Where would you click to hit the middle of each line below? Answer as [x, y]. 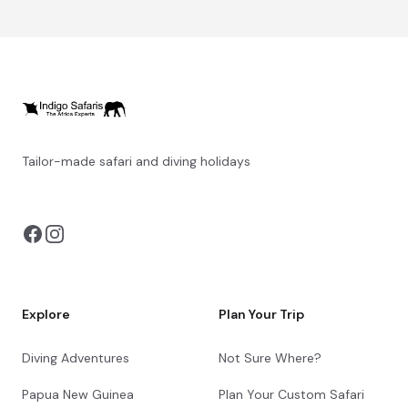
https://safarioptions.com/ [208, 184]
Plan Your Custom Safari [291, 395]
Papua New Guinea [78, 395]
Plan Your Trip [261, 315]
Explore [46, 315]
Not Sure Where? [270, 358]
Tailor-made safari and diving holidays [136, 162]
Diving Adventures [76, 358]
